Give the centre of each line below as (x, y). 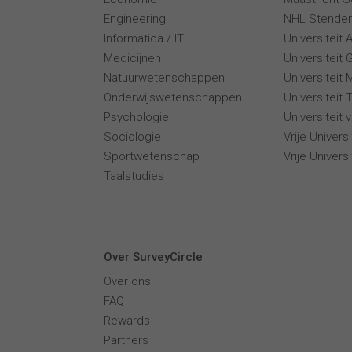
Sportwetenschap (152, 156)
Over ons (127, 281)
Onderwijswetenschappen (173, 97)
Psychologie (136, 117)
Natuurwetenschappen (164, 78)
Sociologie (132, 137)
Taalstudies (134, 176)
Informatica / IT (144, 38)
